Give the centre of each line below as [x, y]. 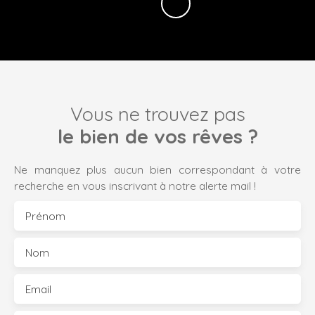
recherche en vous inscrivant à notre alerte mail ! [135, 186]
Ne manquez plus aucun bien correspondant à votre [157, 170]
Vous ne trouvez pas [157, 114]
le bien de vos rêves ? [157, 137]
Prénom [45, 216]
